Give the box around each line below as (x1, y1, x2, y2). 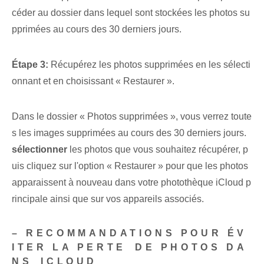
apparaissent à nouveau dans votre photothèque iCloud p (12, 177, 251, 188)
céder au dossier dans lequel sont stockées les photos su (12, 8, 250, 18)
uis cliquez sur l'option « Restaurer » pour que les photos (12, 161, 248, 171)
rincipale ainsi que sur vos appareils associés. (12, 194, 204, 204)
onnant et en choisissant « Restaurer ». (12, 76, 174, 87)
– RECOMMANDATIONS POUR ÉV (12, 228, 247, 239)
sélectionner (12, 144, 67, 155)
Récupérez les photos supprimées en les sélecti (51, 60, 250, 70)
